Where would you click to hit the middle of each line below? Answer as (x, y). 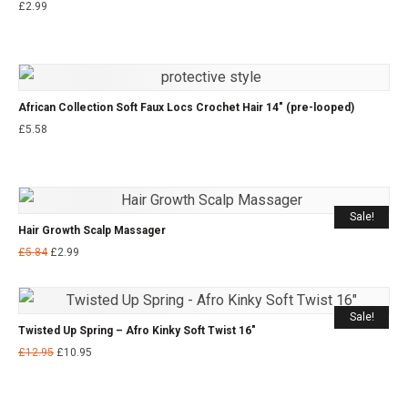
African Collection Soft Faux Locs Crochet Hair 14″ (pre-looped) (186, 107)
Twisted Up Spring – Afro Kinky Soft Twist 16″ (137, 330)
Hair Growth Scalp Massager (92, 230)
